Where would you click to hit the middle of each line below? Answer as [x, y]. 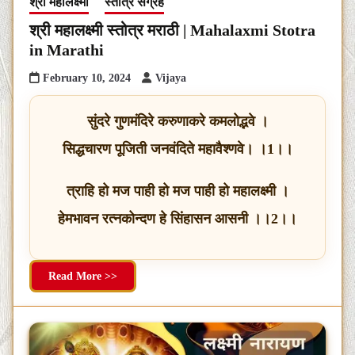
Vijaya [171, 78]
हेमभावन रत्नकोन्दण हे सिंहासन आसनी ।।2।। [177, 218]
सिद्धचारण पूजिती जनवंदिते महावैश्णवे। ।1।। [177, 149]
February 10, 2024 [87, 78]
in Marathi [67, 50]
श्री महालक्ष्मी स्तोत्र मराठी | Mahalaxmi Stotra [172, 30]
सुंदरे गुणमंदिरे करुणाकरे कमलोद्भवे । [177, 121]
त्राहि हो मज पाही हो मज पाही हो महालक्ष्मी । [177, 191]
